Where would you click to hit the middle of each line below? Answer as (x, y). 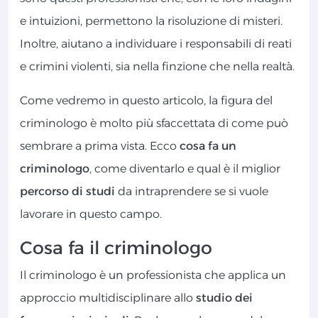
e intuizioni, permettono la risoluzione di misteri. (151, 21)
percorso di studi (69, 192)
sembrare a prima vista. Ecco (100, 146)
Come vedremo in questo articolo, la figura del (146, 101)
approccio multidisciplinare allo (108, 298)
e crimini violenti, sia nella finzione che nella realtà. (157, 67)
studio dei (224, 298)
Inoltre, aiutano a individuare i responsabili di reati (156, 44)
